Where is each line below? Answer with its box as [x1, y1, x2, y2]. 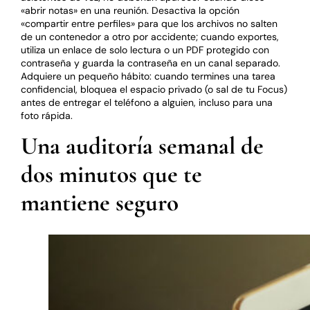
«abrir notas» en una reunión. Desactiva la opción [21, 3, 240, 17]
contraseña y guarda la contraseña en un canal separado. [21, 56, 281, 69]
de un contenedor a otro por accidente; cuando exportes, [21, 30, 280, 43]
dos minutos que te [21, 159, 203, 189]
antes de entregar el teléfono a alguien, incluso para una [21, 95, 273, 109]
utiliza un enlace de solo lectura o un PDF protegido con [21, 43, 270, 56]
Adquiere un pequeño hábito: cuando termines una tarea [21, 69, 276, 82]
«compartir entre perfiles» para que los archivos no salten [21, 17, 278, 30]
